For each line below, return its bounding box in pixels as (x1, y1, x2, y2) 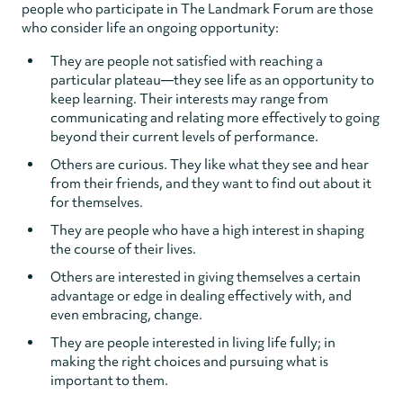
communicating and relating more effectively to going (50, 108, 380, 127)
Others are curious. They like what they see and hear (50, 155, 369, 174)
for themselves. (50, 193, 143, 211)
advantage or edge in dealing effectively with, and (50, 286, 352, 305)
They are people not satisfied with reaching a (50, 51, 323, 70)
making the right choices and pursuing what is (50, 352, 328, 371)
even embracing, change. (50, 305, 202, 324)
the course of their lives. (50, 239, 196, 258)
